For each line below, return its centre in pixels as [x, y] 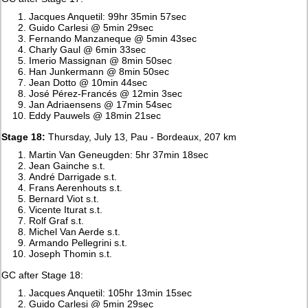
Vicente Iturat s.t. [66, 209]
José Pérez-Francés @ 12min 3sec [106, 93]
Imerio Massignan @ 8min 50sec [101, 60]
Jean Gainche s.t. [67, 165]
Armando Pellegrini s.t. [78, 242]
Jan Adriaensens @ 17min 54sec [101, 104]
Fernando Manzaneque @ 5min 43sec [113, 38]
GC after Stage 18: [43, 275]
